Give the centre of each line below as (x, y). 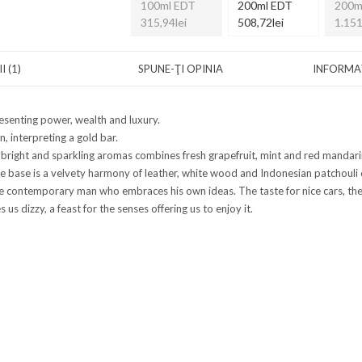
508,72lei (260, 22)
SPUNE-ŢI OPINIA (181, 68)
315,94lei (163, 22)
